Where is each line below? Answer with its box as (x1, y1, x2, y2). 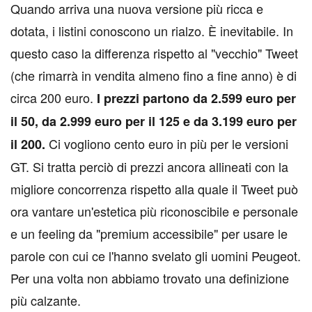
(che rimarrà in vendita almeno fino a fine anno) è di (10, 66, 297, 85)
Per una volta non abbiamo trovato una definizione (10, 269, 289, 288)
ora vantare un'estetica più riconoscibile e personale (10, 202, 298, 221)
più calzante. (10, 291, 81, 310)
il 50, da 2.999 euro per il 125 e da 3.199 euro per (10, 112, 297, 131)
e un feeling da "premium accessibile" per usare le (10, 224, 288, 243)
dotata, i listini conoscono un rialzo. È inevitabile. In (10, 22, 293, 40)
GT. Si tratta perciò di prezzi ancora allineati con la (10, 157, 288, 176)
